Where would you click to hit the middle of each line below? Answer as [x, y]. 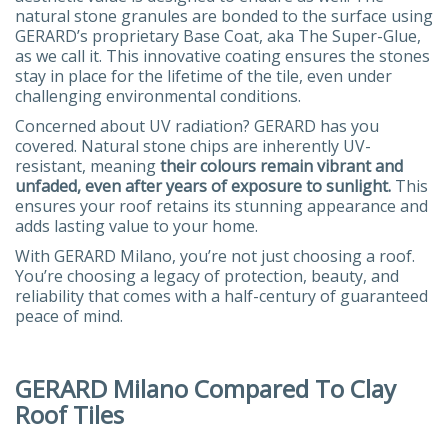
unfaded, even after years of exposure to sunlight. [203, 185]
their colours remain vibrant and [281, 165]
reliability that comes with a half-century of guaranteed [221, 295]
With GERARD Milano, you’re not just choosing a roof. [215, 255]
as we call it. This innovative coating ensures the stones [222, 55]
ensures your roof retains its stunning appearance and [221, 205]
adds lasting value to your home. [136, 225]
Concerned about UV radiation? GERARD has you [197, 125]
